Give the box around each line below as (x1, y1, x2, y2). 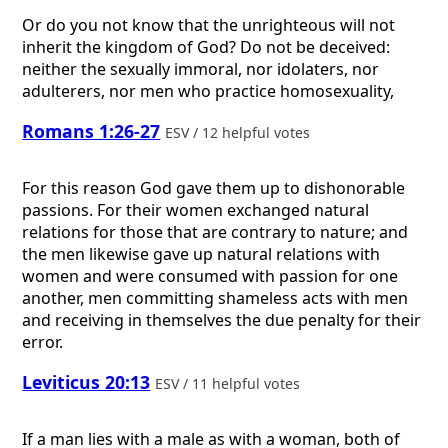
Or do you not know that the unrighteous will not (22, 13, 396, 36)
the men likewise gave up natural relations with (22, 242, 381, 265)
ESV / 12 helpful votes (165, 123, 315, 143)
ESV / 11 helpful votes (155, 374, 305, 394)
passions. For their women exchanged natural (22, 198, 370, 221)
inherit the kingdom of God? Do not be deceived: (22, 35, 391, 58)
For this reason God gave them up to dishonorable (22, 176, 406, 199)
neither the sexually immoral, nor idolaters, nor (22, 57, 380, 80)
